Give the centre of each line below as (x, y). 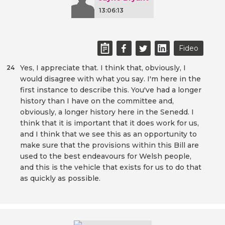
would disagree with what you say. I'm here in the (110, 79)
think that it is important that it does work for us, (109, 123)
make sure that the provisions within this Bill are (109, 145)
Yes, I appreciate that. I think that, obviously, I (103, 68)
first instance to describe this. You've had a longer (111, 90)
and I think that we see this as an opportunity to (108, 134)
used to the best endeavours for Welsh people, (106, 156)
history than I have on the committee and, (97, 101)
